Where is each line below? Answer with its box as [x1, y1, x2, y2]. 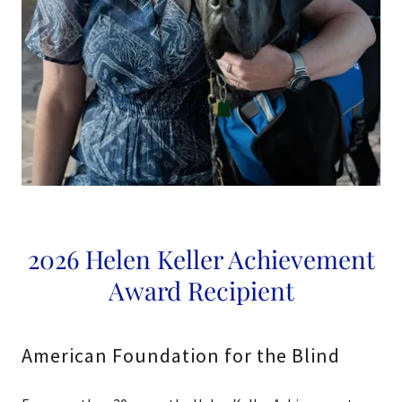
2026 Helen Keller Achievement [27, 242, 375, 276]
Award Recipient [108, 274, 294, 308]
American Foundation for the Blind [22, 343, 340, 369]
